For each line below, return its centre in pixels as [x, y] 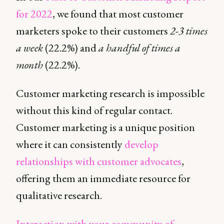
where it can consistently [70, 144]
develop [141, 144]
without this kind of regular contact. [94, 110]
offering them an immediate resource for [103, 178]
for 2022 [34, 14]
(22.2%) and [72, 48]
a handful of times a [139, 48]
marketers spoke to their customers [93, 31]
